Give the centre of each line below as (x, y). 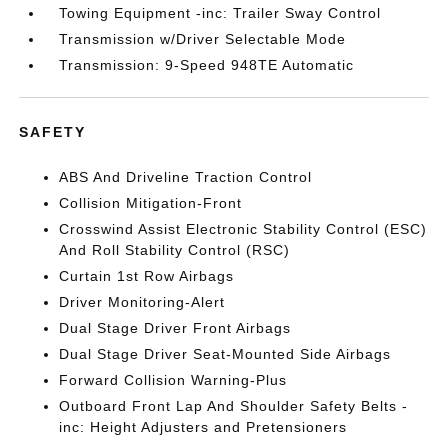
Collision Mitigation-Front (151, 202)
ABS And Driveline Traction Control (186, 176)
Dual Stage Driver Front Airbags (175, 327)
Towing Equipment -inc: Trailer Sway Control (220, 12)
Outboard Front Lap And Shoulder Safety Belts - (234, 405)
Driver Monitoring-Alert (142, 301)
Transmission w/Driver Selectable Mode (203, 38)
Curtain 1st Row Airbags (147, 275)
